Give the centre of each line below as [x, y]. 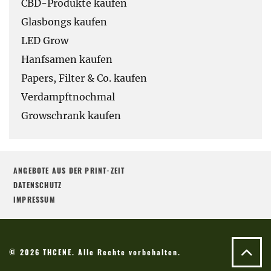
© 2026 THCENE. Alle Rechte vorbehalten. [95, 252]
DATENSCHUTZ [38, 184]
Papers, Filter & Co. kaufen [84, 78]
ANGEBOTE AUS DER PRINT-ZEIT [69, 170]
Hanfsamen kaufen [67, 59]
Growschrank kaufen [71, 115]
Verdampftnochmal [68, 96]
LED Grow [45, 40]
